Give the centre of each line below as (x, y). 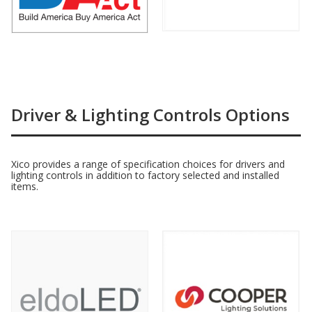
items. (25, 187)
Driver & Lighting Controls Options (150, 115)
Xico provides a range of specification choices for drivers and (148, 164)
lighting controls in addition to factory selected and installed (145, 175)
